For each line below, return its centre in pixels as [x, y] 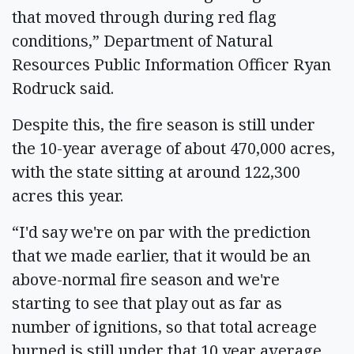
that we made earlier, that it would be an [161, 255]
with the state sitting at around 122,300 [156, 171]
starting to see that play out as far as [147, 303]
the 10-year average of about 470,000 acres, [173, 148]
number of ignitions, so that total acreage [164, 326]
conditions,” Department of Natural [142, 40]
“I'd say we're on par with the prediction [161, 232]
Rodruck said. [65, 88]
